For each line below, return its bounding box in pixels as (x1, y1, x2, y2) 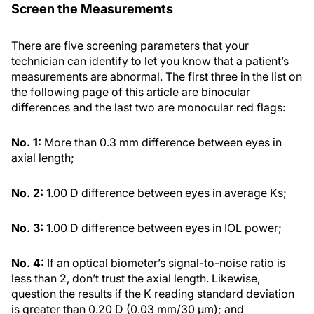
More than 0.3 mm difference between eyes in (44, 135, 282, 150)
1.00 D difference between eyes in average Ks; (46, 186, 287, 200)
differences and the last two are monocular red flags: (11, 100, 285, 115)
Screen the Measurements (11, 1, 173, 17)
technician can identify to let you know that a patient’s (11, 54, 289, 69)
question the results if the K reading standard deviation (11, 287, 294, 301)
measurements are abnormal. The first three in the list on (11, 69, 302, 84)
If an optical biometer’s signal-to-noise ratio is (47, 256, 285, 271)
